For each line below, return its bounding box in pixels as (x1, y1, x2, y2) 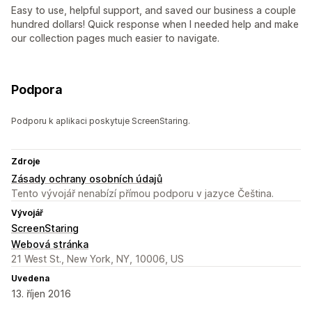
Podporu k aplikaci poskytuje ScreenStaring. (11, 115, 190, 126)
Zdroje (11, 155, 40, 166)
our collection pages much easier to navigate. (11, 31, 219, 44)
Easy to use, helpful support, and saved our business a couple (11, 3, 296, 16)
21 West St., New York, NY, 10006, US (11, 252, 184, 265)
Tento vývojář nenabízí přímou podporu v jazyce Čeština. (11, 187, 274, 199)
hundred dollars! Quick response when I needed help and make (11, 17, 299, 30)
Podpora (11, 81, 63, 97)
